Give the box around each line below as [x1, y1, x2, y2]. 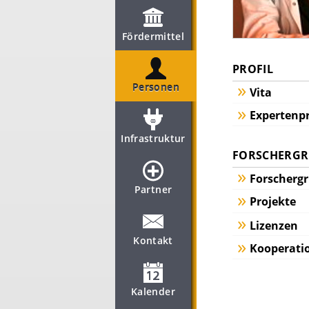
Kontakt [133, 234, 173, 247]
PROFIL [232, 61, 273, 77]
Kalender [131, 285, 175, 298]
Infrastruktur [121, 132, 186, 145]
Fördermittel [121, 30, 185, 43]
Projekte [250, 194, 296, 210]
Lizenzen [250, 217, 298, 233]
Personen [132, 81, 179, 94]
